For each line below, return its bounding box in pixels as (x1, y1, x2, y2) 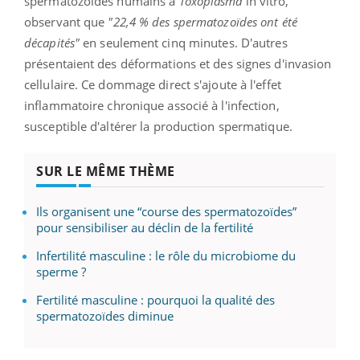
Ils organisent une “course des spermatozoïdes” (36, 203, 297, 220)
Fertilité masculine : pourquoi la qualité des (36, 292, 275, 309)
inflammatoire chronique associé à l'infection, (24, 97, 280, 114)
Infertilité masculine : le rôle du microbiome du (36, 247, 296, 264)
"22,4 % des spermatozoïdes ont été (108, 14, 297, 31)
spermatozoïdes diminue (36, 308, 174, 325)
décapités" (24, 35, 80, 51)
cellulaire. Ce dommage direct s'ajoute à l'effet (24, 76, 281, 93)
